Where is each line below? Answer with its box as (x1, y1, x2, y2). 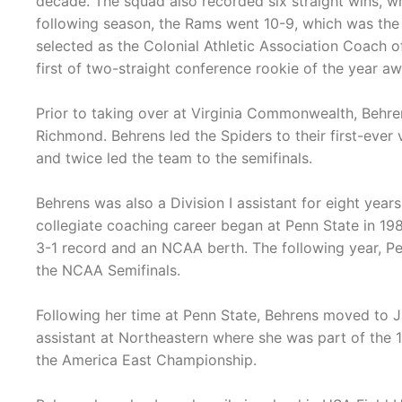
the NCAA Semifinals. (36, 261, 180, 280)
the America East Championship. (36, 351, 257, 370)
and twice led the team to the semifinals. (36, 149, 312, 168)
